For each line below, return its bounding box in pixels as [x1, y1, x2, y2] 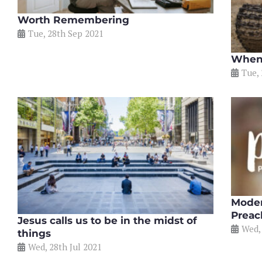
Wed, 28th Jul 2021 [28, 240, 102, 253]
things [18, 227, 51, 239]
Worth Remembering [18, 13, 129, 26]
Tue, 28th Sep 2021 [28, 27, 104, 39]
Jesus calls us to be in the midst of [18, 214, 197, 226]
